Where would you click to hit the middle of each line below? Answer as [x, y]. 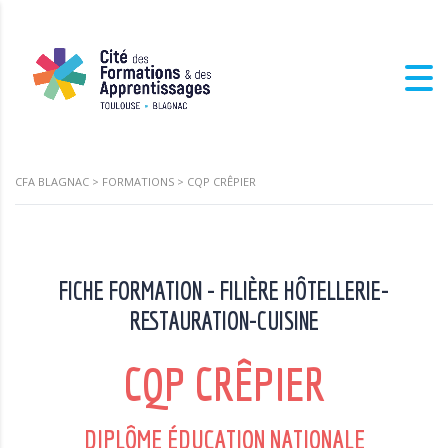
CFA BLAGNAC [52, 182]
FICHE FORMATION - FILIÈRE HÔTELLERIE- [224, 291]
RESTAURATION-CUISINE [224, 321]
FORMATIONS [138, 182]
